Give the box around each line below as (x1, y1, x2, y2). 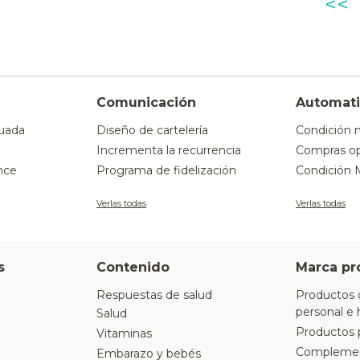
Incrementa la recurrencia (96, 143, 241, 158)
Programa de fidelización (96, 163, 236, 178)
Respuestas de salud (96, 288, 212, 303)
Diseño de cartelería (96, 123, 208, 138)
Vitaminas (96, 326, 152, 342)
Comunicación (96, 95, 196, 111)
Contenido (96, 260, 170, 276)
